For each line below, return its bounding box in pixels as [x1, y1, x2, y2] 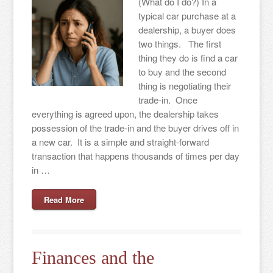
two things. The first [138, 37, 222, 50]
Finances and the [32, 247, 155, 268]
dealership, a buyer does [138, 23, 236, 36]
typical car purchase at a [138, 9, 236, 22]
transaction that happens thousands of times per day [32, 149, 240, 162]
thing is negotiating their [138, 79, 232, 92]
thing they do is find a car [138, 51, 238, 64]
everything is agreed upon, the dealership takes [32, 107, 219, 120]
